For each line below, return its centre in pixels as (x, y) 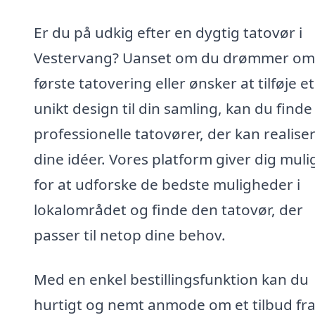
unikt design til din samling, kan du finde (173, 108)
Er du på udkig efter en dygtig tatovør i (168, 32)
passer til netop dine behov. (130, 234)
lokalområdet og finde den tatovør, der (168, 209)
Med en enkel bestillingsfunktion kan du (171, 279)
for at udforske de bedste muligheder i (167, 184)
